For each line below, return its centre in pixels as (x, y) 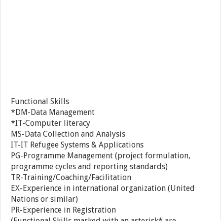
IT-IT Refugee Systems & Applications (77, 145)
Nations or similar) (45, 199)
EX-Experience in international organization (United (103, 188)
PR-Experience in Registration (64, 210)
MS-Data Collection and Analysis (68, 134)
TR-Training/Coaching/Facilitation (71, 178)
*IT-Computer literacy (51, 123)
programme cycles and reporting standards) (90, 167)
